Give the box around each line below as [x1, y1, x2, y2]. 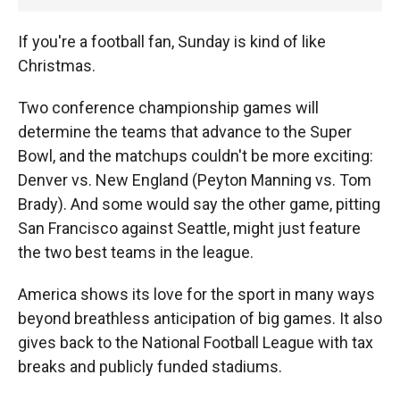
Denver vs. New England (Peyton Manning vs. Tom [18, 170, 371, 189]
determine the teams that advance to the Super [18, 121, 352, 141]
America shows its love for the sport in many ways [18, 284, 375, 304]
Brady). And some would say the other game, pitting [18, 194, 380, 213]
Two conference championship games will [18, 97, 319, 117]
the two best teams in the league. [18, 242, 254, 262]
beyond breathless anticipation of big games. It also [18, 308, 382, 328]
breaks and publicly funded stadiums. [18, 356, 282, 376]
